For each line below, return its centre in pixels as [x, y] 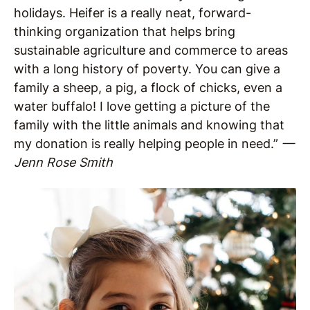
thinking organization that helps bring [125, 31]
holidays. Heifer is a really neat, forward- [133, 13]
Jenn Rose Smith [63, 162]
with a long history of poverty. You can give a [147, 69]
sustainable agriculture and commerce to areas [151, 50]
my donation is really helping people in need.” [148, 144]
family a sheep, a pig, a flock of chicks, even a [148, 88]
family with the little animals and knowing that [149, 125]
